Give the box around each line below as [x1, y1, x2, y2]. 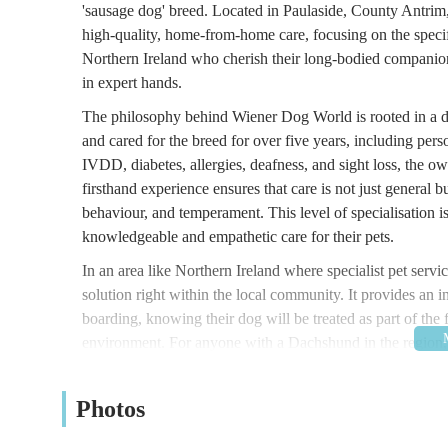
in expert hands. [82, 74, 182, 92]
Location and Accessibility [62, 392, 229, 410]
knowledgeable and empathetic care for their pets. [82, 228, 394, 246]
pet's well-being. [82, 358, 185, 376]
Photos [76, 396, 145, 423]
